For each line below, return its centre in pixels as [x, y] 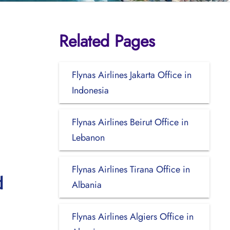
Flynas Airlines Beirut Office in [130, 122]
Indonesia [90, 90]
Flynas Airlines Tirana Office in [131, 169]
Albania [87, 185]
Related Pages [107, 41]
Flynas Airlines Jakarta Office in [131, 75]
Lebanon [88, 137]
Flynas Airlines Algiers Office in [132, 216]
